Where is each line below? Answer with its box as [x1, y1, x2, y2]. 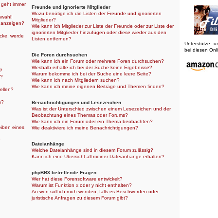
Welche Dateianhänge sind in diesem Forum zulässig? [32, 147, 153, 153]
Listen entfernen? [32, 36, 72, 42]
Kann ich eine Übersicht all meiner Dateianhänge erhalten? [32, 153, 164, 159]
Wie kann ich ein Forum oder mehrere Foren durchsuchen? [32, 58, 164, 64]
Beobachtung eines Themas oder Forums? [32, 112, 128, 118]
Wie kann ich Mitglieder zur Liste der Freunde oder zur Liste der [32, 23, 174, 29]
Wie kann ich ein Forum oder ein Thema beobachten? [32, 119, 153, 125]
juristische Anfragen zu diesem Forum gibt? [32, 195, 128, 200]
